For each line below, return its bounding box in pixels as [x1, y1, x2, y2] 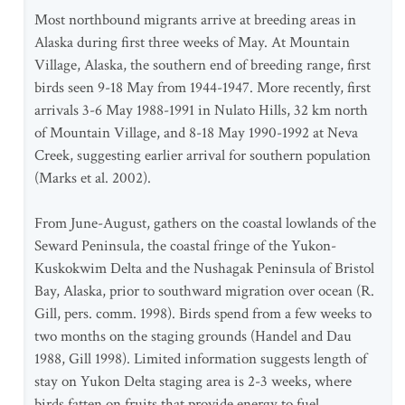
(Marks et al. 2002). [34, 168, 151, 188]
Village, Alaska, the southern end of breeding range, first [34, 55, 371, 75]
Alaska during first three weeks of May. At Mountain [34, 33, 350, 52]
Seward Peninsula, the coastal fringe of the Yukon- [34, 236, 336, 256]
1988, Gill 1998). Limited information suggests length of [34, 349, 367, 369]
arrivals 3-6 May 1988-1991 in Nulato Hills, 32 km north [34, 100, 368, 120]
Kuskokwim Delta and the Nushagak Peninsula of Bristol [34, 259, 374, 278]
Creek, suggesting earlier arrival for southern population [34, 146, 371, 165]
